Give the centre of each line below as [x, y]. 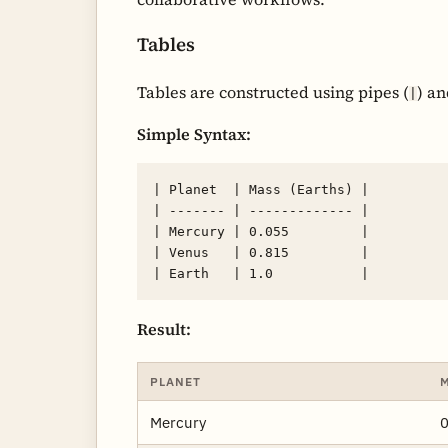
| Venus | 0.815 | [261, 253]
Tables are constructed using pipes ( [273, 92]
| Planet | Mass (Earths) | [261, 190]
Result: [164, 329]
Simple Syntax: [194, 134]
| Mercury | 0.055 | [261, 232]
